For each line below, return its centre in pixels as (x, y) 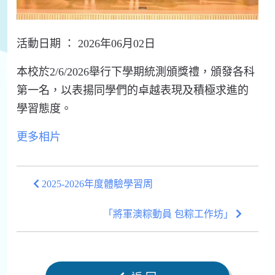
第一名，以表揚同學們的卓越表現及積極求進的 (133, 91)
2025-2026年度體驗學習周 (96, 184)
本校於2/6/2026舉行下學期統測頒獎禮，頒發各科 (136, 72)
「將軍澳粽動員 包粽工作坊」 (169, 214)
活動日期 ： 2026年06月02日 (86, 44)
